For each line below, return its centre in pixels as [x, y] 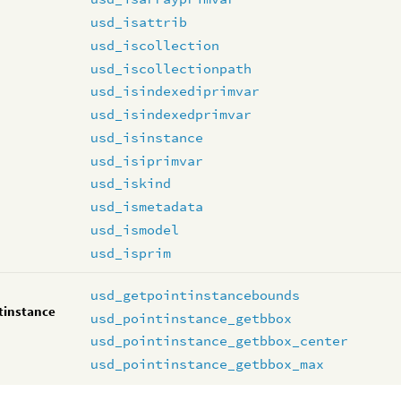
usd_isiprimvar [147, 160]
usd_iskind [131, 183]
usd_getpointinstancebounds [196, 294]
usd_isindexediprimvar [175, 91]
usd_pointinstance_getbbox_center [220, 341]
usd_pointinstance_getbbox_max [208, 364]
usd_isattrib [139, 22]
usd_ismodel [135, 229]
